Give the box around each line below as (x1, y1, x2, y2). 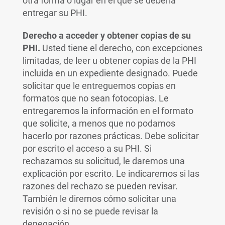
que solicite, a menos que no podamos (22, 118, 175, 129)
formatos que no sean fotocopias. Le (22, 93, 169, 103)
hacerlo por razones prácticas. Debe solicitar (22, 131, 199, 141)
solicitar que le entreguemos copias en (22, 80, 176, 91)
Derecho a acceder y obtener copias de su (22, 30, 191, 41)
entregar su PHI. (22, 8, 87, 18)
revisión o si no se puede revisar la (22, 206, 158, 216)
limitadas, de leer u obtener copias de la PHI (22, 55, 196, 66)
